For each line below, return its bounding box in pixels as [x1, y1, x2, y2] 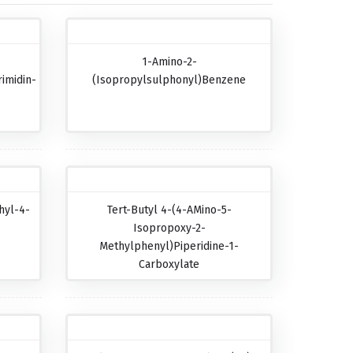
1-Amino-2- [141, 55, 197, 69]
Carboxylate [139, 258, 200, 271]
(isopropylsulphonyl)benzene [92, 73, 247, 87]
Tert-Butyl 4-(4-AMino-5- [106, 203, 232, 217]
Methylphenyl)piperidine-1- [99, 240, 240, 253]
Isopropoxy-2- [132, 221, 206, 235]
